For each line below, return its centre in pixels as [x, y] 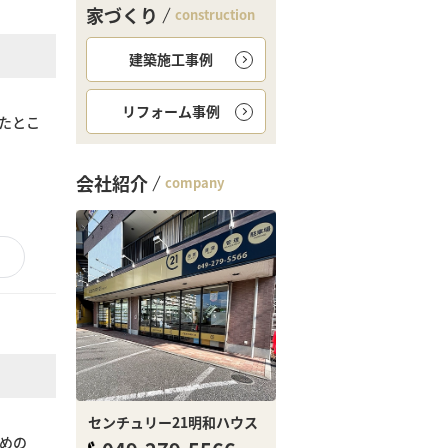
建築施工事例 [170, 59]
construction [215, 14]
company [194, 182]
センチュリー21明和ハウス [173, 421]
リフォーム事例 [170, 111]
